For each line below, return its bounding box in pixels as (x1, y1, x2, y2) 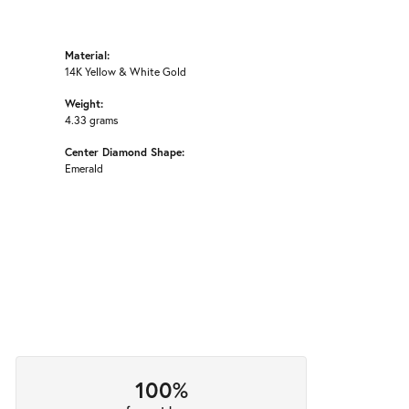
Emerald (65, 162, 103, 176)
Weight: (65, 96, 103, 111)
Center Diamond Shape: (65, 144, 184, 160)
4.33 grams (65, 113, 119, 128)
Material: (65, 47, 110, 63)
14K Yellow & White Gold (65, 65, 186, 79)
